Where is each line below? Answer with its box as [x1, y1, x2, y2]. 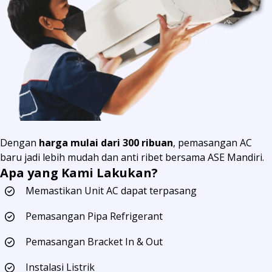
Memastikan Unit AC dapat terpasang [25, 184, 197, 198]
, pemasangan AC [173, 136, 252, 150]
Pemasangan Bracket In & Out [25, 235, 163, 249]
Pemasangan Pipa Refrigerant [25, 209, 163, 223]
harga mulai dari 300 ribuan [39, 136, 173, 150]
